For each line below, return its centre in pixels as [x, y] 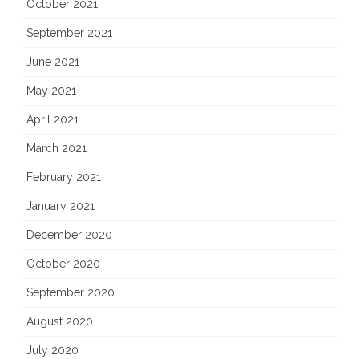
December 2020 [69, 235]
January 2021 [61, 206]
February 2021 [64, 177]
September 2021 [69, 33]
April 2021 [52, 120]
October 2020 [63, 264]
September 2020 [71, 293]
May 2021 [51, 91]
